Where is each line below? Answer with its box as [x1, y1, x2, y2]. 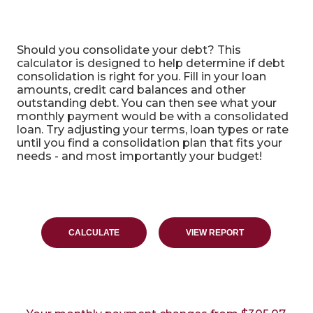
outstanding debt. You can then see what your [16, 96, 277, 110]
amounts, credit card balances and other [16, 83, 246, 96]
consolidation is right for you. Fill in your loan [16, 70, 266, 83]
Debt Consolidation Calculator [16, 11, 247, 29]
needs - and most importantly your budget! [16, 150, 262, 163]
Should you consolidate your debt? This [16, 43, 241, 57]
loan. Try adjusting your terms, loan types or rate [16, 123, 289, 136]
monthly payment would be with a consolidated [16, 110, 289, 123]
